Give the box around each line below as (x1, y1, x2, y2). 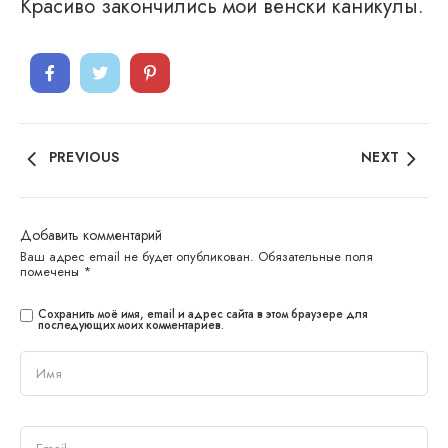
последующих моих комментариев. (38, 316, 224, 333)
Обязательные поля (258, 246, 373, 266)
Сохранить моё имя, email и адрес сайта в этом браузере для (38, 305, 368, 322)
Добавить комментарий (20, 224, 162, 245)
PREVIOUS (49, 146, 120, 167)
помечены (20, 261, 83, 281)
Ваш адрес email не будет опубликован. (20, 246, 254, 266)
